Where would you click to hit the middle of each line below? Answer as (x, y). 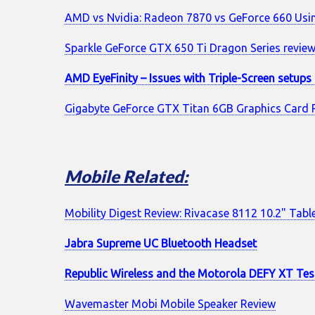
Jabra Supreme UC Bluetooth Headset (161, 244)
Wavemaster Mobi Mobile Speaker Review (170, 304)
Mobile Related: (127, 176)
